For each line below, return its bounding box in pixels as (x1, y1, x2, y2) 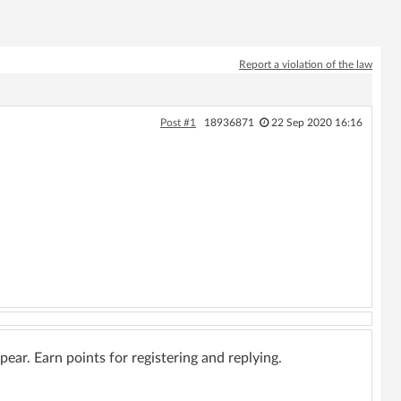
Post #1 (159, 117, 196, 128)
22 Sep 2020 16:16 (270, 117, 363, 128)
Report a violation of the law (239, 59, 372, 70)
